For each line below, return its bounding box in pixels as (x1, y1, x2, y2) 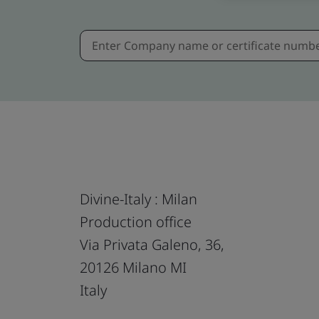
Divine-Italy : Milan (80, 189, 197, 209)
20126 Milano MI (80, 257, 187, 277)
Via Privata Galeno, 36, (80, 234, 224, 254)
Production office (80, 211, 192, 231)
